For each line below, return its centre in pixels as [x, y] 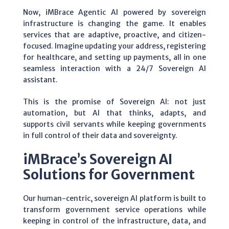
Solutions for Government [109, 175]
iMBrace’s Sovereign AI [98, 159]
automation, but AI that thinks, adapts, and [114, 113]
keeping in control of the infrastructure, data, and [114, 221]
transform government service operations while [114, 210]
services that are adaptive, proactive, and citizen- [114, 35]
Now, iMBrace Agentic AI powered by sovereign [114, 12]
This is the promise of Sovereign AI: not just [114, 102]
